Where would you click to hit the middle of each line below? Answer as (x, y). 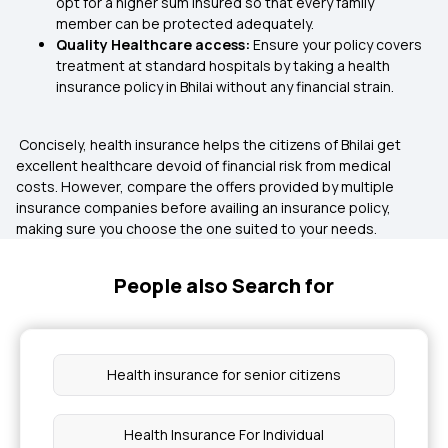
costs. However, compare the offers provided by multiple (205, 186)
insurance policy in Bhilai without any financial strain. (225, 86)
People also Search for (224, 285)
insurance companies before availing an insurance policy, (203, 207)
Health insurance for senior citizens (224, 374)
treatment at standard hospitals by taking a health (223, 65)
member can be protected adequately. (185, 23)
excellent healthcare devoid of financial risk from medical (203, 165)
